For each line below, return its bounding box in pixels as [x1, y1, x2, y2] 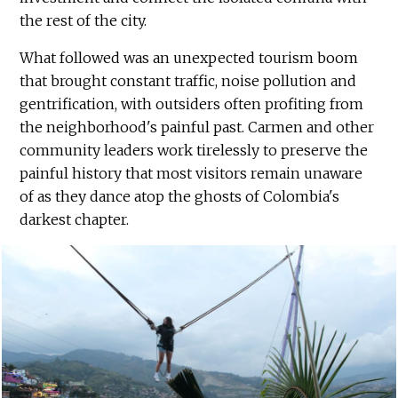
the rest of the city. [20, 11, 151, 29]
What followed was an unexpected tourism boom [20, 48, 359, 67]
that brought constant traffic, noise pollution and [20, 71, 357, 90]
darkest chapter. [20, 210, 130, 228]
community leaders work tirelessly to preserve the [20, 140, 369, 159]
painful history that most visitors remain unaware [20, 163, 363, 182]
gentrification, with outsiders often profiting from [20, 94, 364, 113]
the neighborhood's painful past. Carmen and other [20, 117, 375, 136]
